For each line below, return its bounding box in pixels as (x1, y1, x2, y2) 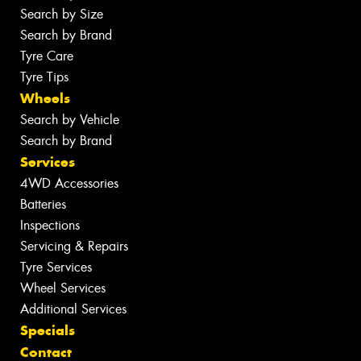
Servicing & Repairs (20, 238, 128, 255)
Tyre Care (20, 48, 73, 65)
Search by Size (20, 6, 103, 23)
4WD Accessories (20, 175, 118, 193)
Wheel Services (20, 280, 106, 297)
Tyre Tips (20, 68, 68, 86)
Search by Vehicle (20, 111, 119, 129)
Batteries (20, 196, 66, 214)
